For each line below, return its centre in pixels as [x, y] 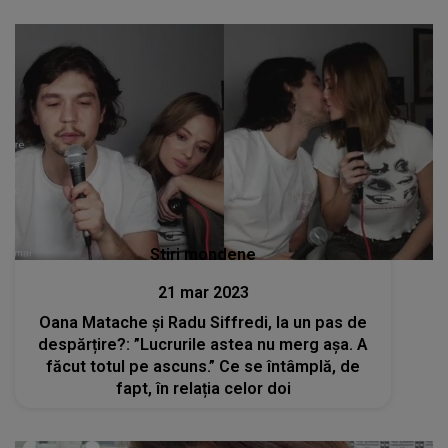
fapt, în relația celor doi [203, 388]
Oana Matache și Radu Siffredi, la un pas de [203, 322]
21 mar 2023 [203, 292]
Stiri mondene [203, 254]
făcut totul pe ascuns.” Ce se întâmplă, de [203, 366]
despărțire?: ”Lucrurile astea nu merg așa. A [203, 344]
